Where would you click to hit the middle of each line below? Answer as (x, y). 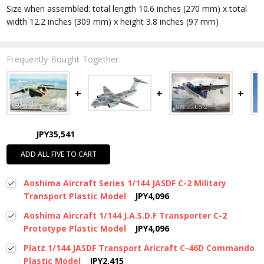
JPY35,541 (55, 134)
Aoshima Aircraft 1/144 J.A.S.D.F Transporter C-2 (125, 216)
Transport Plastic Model (75, 196)
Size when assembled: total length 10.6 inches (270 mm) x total (127, 9)
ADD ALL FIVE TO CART (58, 154)
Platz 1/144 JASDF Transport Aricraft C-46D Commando (139, 248)
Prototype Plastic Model (75, 229)
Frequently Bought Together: (64, 60)
